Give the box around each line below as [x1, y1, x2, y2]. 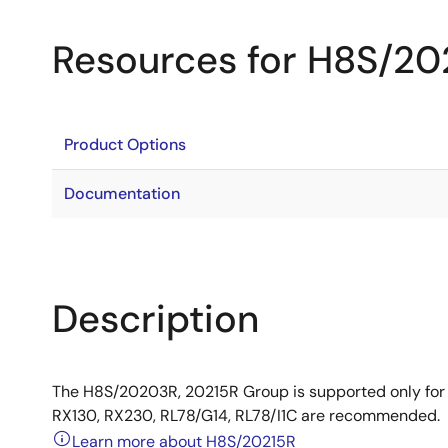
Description [52, 294, 259, 344]
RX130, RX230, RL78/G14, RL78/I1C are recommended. [52, 405, 440, 426]
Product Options [64, 134, 186, 155]
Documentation [64, 183, 180, 204]
